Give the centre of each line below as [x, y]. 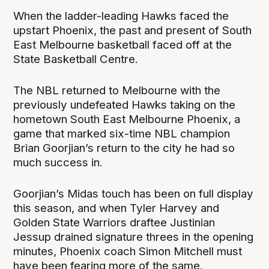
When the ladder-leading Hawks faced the [121, 16]
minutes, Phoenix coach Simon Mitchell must [128, 251]
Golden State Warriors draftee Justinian [114, 222]
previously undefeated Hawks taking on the [125, 104]
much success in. [60, 162]
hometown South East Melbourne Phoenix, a [127, 119]
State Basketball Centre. [77, 59]
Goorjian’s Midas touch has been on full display [134, 193]
